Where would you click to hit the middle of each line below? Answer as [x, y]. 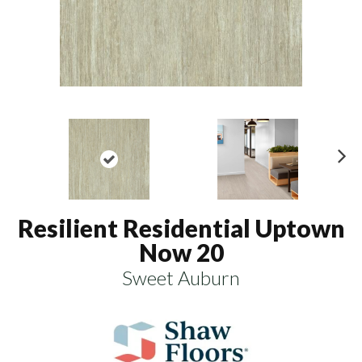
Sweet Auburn [181, 278]
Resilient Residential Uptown [181, 228]
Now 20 [181, 252]
